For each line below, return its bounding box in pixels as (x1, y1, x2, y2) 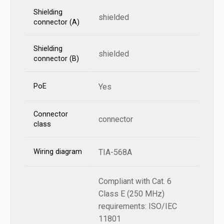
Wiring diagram (33, 147, 82, 156)
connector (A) (33, 17, 79, 26)
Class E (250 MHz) (98, 188, 164, 198)
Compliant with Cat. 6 (98, 176, 171, 186)
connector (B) (33, 54, 79, 63)
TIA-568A (98, 147, 132, 157)
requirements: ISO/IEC (98, 201, 177, 211)
